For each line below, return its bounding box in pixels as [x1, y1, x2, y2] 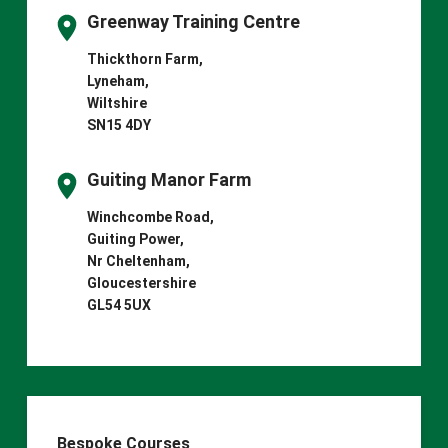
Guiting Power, [86, 230, 184, 247]
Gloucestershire [86, 274, 196, 291]
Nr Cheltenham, [86, 252, 190, 269]
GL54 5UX [86, 296, 151, 313]
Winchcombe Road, [86, 208, 214, 225]
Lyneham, [86, 72, 149, 89]
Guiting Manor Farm [86, 168, 251, 190]
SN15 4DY [86, 116, 151, 133]
